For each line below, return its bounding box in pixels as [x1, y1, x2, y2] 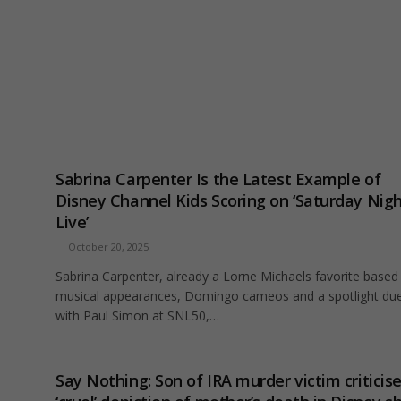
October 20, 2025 [68, 240, 149, 254]
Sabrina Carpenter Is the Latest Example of [55, 168, 381, 191]
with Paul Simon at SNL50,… [55, 307, 219, 325]
